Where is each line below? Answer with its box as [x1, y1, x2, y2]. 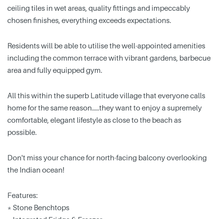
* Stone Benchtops [7, 203, 69, 212]
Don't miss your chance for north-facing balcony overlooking [7, 153, 207, 162]
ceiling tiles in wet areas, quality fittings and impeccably [7, 3, 190, 13]
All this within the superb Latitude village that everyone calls [7, 91, 205, 100]
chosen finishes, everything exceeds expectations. [7, 16, 171, 25]
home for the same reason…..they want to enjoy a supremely [7, 103, 202, 112]
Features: [7, 191, 38, 200]
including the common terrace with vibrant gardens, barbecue [7, 53, 211, 63]
